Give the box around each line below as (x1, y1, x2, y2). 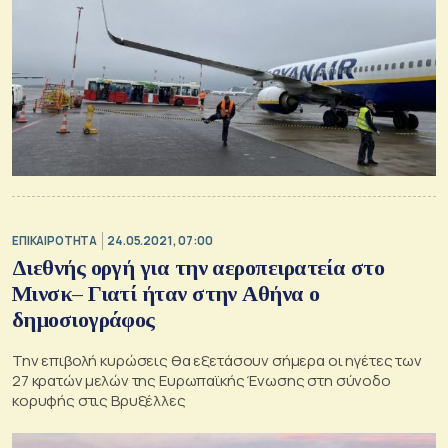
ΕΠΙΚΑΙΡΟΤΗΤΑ (12, 233, 98, 249)
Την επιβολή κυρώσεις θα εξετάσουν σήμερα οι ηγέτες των (12, 349, 422, 371)
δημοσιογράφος (12, 306, 155, 332)
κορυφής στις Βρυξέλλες (12, 389, 186, 411)
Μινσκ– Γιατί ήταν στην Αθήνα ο (12, 280, 320, 306)
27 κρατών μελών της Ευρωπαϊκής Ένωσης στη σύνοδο (12, 369, 391, 391)
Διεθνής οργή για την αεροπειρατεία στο (12, 254, 385, 280)
